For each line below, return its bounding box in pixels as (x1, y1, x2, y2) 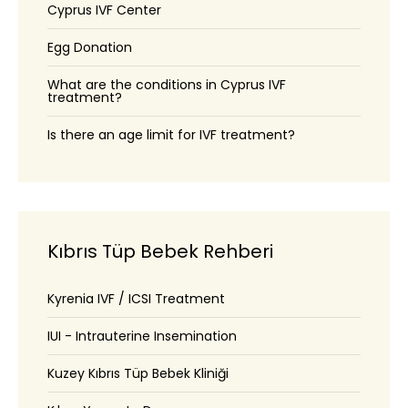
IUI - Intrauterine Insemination (47, 327, 237, 345)
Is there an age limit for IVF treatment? (47, 126, 295, 144)
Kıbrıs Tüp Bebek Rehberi (47, 239, 273, 264)
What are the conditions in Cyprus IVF (47, 76, 286, 94)
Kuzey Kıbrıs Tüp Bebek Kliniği (47, 364, 229, 382)
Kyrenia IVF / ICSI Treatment (47, 290, 225, 308)
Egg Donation (47, 38, 132, 56)
